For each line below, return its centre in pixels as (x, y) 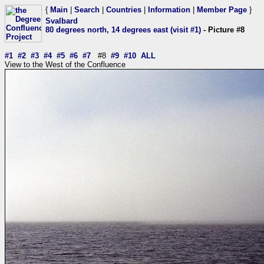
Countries (124, 10)
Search (87, 10)
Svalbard (62, 21)
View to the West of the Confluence (65, 65)
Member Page (222, 10)
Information (169, 10)
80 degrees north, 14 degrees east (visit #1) (123, 30)
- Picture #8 (223, 30)
